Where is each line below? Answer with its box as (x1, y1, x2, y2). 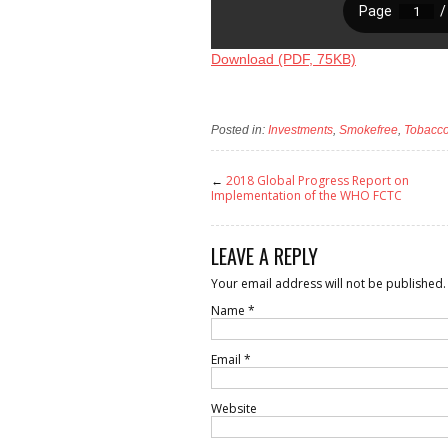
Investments (268, 123, 333, 138)
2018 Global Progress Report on (226, 171, 409, 189)
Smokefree (339, 123, 398, 138)
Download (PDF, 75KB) (211, 50, 356, 67)
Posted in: (211, 123, 268, 138)
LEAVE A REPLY (211, 240, 318, 271)
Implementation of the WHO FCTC (211, 186, 402, 204)
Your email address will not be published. (211, 274, 446, 292)
